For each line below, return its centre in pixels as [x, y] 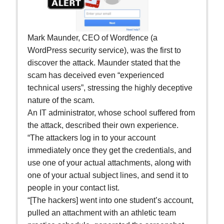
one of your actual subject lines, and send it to [108, 175]
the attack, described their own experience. [103, 125]
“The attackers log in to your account [91, 137]
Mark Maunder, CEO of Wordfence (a [92, 37]
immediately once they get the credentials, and [109, 150]
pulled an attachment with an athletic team [102, 212]
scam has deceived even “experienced [96, 75]
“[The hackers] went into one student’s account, [110, 200]
